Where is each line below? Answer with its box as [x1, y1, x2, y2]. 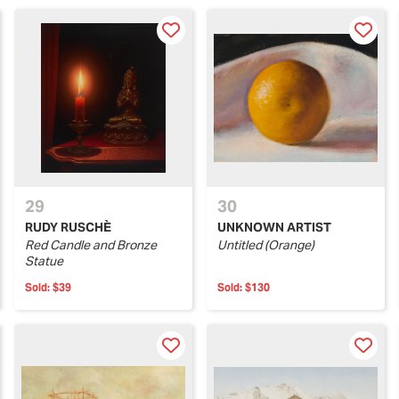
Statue [25, 253, 63, 270]
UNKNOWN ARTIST [217, 219, 331, 236]
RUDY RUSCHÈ [25, 219, 111, 236]
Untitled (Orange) [217, 237, 314, 254]
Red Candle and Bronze [25, 237, 157, 254]
